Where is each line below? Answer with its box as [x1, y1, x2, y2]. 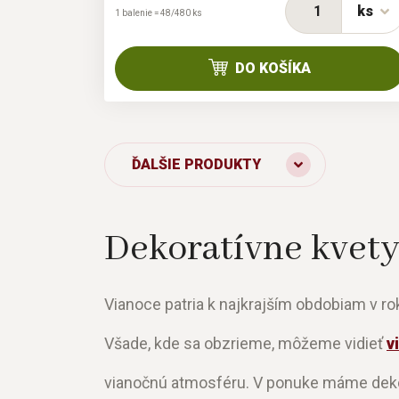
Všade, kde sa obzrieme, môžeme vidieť [104, 334, 387, 354]
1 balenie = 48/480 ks [115, 8, 202, 19]
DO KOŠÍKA [235, 60, 312, 77]
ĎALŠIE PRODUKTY [132, 156, 261, 174]
